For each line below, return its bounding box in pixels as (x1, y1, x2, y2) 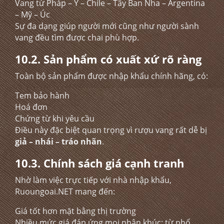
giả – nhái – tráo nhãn (15, 136, 102, 147)
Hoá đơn (15, 101, 47, 112)
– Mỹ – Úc (15, 9, 50, 20)
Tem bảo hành (15, 90, 69, 101)
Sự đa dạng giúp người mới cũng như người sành (15, 20, 199, 31)
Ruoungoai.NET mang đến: (15, 186, 115, 197)
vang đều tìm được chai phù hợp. (15, 32, 139, 43)
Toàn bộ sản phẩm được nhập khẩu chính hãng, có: (15, 70, 208, 81)
